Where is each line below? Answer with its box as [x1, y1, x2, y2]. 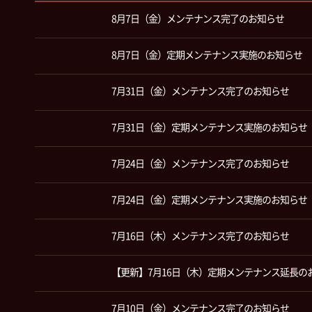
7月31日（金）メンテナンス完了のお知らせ [111, 86, 289, 97]
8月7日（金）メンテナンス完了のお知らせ [111, 14, 286, 24]
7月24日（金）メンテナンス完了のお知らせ [111, 159, 289, 169]
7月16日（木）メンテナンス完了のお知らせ [111, 231, 289, 242]
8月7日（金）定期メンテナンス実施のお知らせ [111, 50, 302, 61]
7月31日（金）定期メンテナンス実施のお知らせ [111, 123, 307, 133]
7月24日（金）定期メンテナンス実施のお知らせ [111, 195, 307, 205]
